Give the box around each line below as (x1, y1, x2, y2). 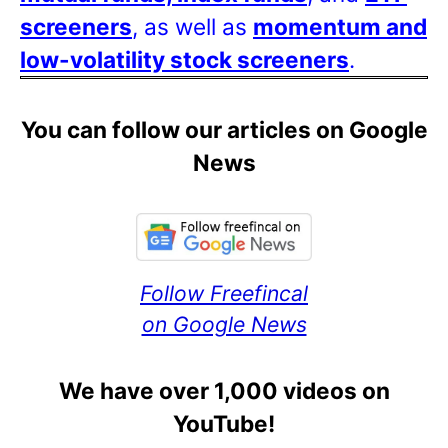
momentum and (253, 12, 427, 40)
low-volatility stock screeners (20, 45, 349, 73)
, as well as (132, 12, 253, 40)
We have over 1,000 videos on (58, 376, 390, 404)
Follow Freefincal (140, 279, 308, 306)
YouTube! (173, 409, 275, 437)
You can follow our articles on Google (20, 115, 428, 143)
